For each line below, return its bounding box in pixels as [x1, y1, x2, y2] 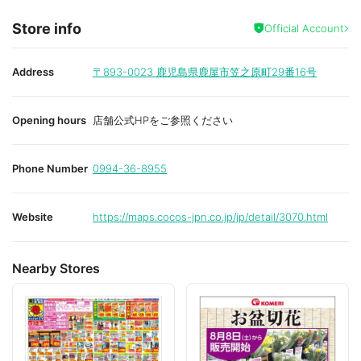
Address [12, 64, 54, 78]
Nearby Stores [12, 259, 100, 276]
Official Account [264, 21, 344, 35]
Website [12, 210, 53, 223]
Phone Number [12, 161, 88, 175]
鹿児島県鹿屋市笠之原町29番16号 [156, 64, 317, 78]
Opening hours [12, 113, 86, 127]
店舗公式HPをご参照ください [93, 113, 233, 127]
